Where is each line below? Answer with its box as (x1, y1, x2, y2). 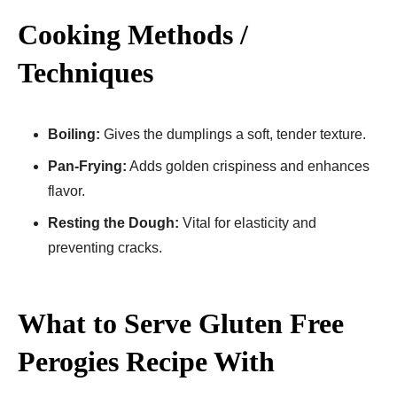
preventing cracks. (48, 239, 162, 255)
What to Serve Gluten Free (18, 307, 344, 339)
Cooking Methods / (18, 18, 248, 51)
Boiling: (48, 126, 100, 142)
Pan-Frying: (48, 158, 127, 174)
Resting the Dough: (48, 214, 179, 230)
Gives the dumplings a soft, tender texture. (100, 126, 366, 142)
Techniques (18, 56, 153, 89)
